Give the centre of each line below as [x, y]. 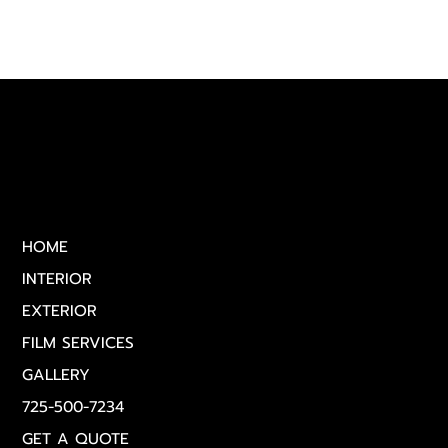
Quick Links [63, 214]
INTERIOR [57, 278]
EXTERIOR [60, 310]
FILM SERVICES [78, 342]
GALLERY [56, 374]
